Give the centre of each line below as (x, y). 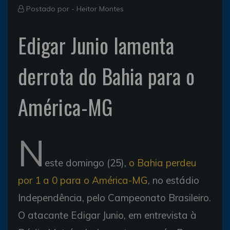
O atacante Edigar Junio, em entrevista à (107, 215)
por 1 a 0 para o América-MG (83, 180)
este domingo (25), (87, 162)
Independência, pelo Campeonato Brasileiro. (114, 197)
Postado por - (50, 8)
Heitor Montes (100, 8)
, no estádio (174, 180)
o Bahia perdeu (162, 162)
